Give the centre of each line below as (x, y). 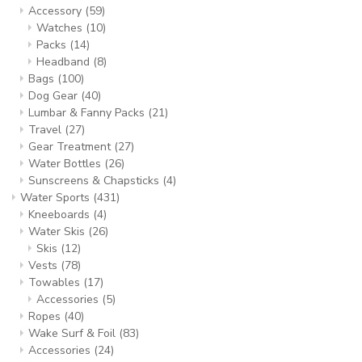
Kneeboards (61, 215)
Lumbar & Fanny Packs (88, 113)
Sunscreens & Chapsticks (95, 181)
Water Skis (58, 232)
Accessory (57, 11)
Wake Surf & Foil (74, 333)
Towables (56, 282)
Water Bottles (66, 164)
